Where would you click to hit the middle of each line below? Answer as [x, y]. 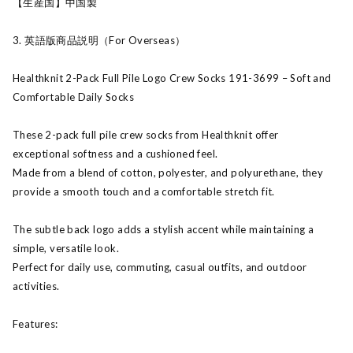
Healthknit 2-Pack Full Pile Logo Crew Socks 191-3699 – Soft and [172, 78]
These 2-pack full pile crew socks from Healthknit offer [146, 135]
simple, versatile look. [66, 248]
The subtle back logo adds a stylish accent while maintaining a [163, 229]
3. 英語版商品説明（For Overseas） [99, 40]
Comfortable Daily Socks [73, 97]
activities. [36, 286]
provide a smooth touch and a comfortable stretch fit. [144, 191]
